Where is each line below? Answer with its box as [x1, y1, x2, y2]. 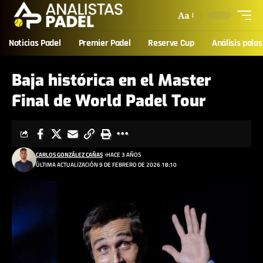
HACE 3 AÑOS [106, 150, 141, 159]
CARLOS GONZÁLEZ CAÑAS [35, 150, 103, 159]
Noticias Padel [9, 37, 61, 49]
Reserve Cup [148, 37, 194, 49]
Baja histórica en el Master [12, 70, 211, 91]
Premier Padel [78, 37, 131, 49]
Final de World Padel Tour [12, 90, 206, 112]
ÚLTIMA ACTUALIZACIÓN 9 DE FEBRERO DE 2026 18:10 [35, 160, 177, 169]
